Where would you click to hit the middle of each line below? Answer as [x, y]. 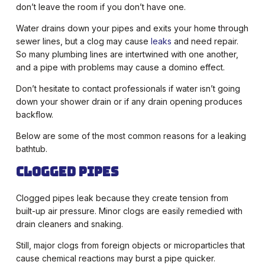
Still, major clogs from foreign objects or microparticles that [130, 245]
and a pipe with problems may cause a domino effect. [120, 67]
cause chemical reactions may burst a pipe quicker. [115, 258]
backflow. [34, 115]
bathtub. [31, 149]
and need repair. [205, 41]
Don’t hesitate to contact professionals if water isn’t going [128, 89]
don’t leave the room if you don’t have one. [101, 7]
